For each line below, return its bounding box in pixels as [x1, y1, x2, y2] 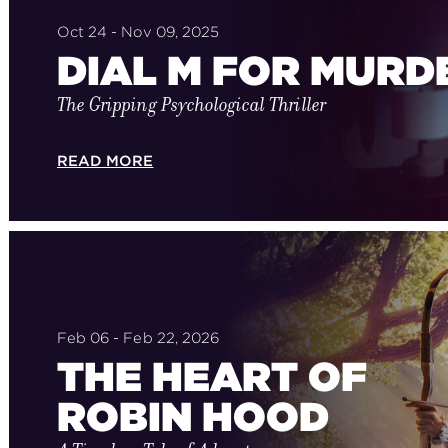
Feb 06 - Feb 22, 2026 [56, 328, 220, 347]
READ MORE [56, 152, 154, 171]
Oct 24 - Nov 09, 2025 [56, 22, 220, 41]
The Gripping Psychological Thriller [56, 90, 326, 118]
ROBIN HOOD [56, 391, 329, 441]
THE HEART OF [56, 351, 367, 401]
